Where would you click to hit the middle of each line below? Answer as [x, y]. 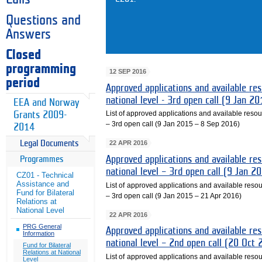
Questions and [43, 20]
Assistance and [43, 184]
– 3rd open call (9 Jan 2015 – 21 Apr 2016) [174, 196]
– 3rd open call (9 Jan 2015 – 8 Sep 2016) [173, 124]
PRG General [42, 226]
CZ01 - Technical [45, 175]
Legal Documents [49, 144]
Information [39, 233]
